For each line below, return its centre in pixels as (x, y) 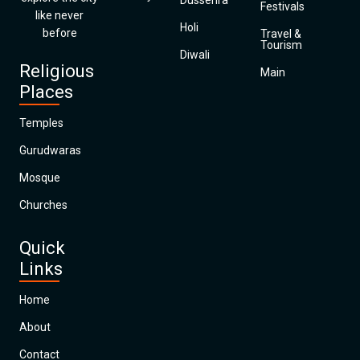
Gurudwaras (50, 150)
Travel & (281, 34)
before (59, 33)
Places (46, 92)
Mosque (40, 178)
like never (59, 15)
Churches (43, 205)
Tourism (281, 45)
